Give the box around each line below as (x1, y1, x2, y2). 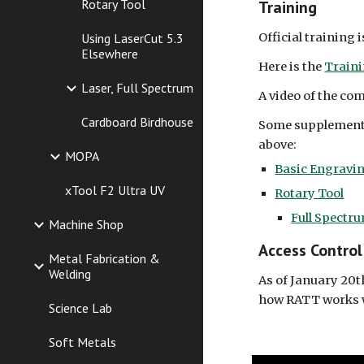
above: (258, 137, 297, 152)
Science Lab (49, 300, 112, 317)
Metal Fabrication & (49, 250, 160, 267)
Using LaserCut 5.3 (81, 30, 184, 47)
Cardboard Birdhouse (81, 114, 193, 131)
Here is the (258, 59, 323, 74)
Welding (49, 266, 91, 283)
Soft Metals (49, 334, 116, 351)
